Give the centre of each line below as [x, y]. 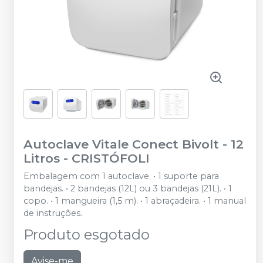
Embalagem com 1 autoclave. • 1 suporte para [121, 176]
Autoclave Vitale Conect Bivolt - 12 [134, 144]
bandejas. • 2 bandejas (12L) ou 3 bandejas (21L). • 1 [128, 188]
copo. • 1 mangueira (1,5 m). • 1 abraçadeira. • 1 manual [135, 201]
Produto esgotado [87, 235]
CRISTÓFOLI [111, 158]
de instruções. [53, 213]
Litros [42, 158]
